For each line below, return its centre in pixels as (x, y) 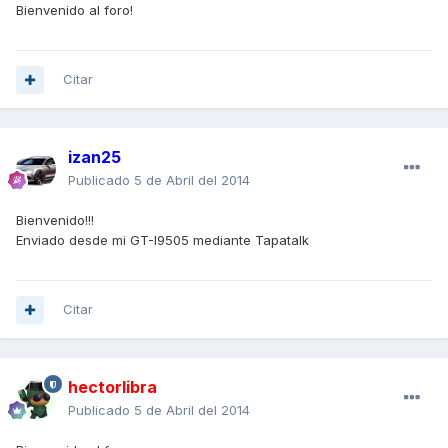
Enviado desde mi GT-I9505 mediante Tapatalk (162, 240)
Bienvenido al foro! (74, 10)
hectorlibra (112, 387)
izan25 (94, 157)
